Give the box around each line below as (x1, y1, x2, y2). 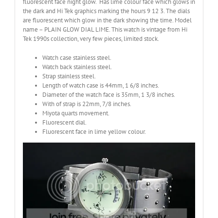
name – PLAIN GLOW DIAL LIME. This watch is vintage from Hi (22, 25, 187, 34)
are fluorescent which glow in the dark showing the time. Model (22, 16, 192, 25)
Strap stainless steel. (42, 72, 96, 81)
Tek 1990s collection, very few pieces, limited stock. (22, 35, 159, 43)
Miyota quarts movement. (42, 109, 109, 118)
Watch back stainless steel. (42, 63, 112, 72)
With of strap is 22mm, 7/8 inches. (42, 100, 131, 109)
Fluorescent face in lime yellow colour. (42, 127, 146, 136)
